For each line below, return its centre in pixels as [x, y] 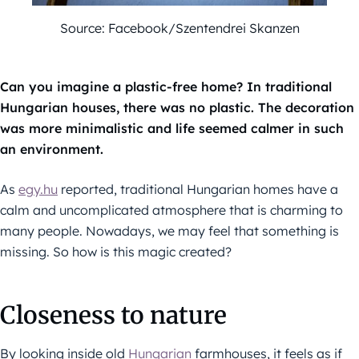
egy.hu [38, 189]
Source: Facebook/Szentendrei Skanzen [179, 28]
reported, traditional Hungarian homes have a [198, 189]
